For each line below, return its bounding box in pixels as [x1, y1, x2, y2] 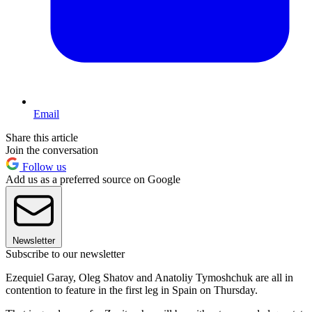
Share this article [6, 132, 78, 144]
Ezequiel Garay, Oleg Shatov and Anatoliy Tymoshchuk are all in [6, 272, 293, 284]
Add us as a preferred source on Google [6, 173, 180, 186]
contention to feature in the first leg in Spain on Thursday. [6, 284, 258, 297]
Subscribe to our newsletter [6, 248, 125, 260]
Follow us [19, 161, 66, 173]
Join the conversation [6, 144, 98, 157]
